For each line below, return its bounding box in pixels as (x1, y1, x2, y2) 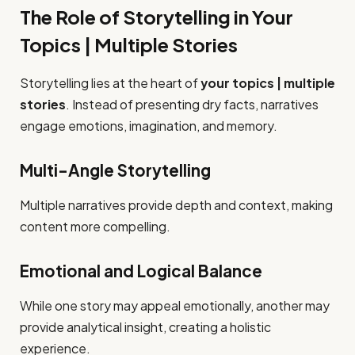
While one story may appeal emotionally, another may (20, 297, 330, 315)
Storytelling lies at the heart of (20, 74, 200, 92)
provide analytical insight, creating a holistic (20, 319, 271, 336)
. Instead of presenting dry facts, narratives (66, 96, 319, 113)
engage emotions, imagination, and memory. (20, 117, 277, 135)
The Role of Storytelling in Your (20, 4, 293, 29)
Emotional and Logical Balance (20, 261, 262, 282)
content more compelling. (20, 218, 170, 235)
